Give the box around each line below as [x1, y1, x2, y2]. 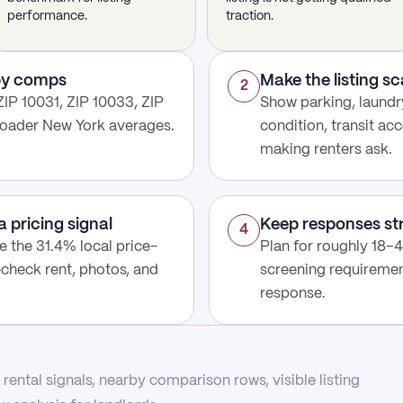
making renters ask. [260, 143, 392, 157]
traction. [226, 10, 273, 22]
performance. [7, 10, 87, 22]
